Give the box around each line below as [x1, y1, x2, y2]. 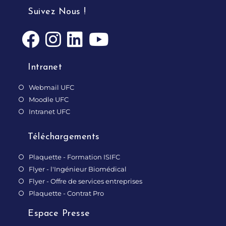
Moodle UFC [29, 95, 69, 103]
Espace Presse [28, 209, 90, 218]
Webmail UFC [29, 83, 75, 91]
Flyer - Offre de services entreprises [29, 177, 143, 185]
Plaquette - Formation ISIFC [29, 153, 121, 161]
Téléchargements [28, 132, 100, 142]
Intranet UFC [29, 107, 71, 116]
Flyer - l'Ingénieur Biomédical [29, 165, 127, 173]
